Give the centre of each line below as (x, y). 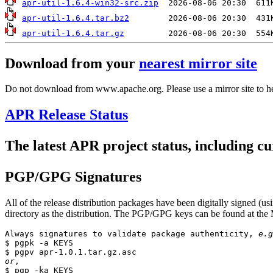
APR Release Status (66, 115)
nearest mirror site (198, 63)
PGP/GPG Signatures (73, 177)
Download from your (72, 63)
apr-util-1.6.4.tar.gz (73, 34)
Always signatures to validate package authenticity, (132, 234)
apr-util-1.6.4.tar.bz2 (76, 18)
